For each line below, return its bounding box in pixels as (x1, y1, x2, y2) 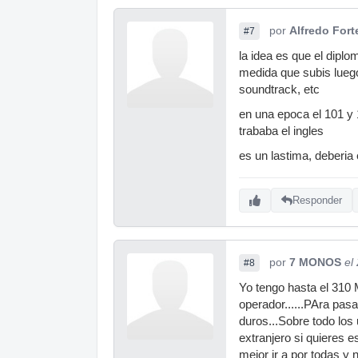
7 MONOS (289, 255, 341, 268)
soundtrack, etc (239, 82, 320, 96)
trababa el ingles (239, 124, 324, 137)
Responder (292, 194, 342, 207)
